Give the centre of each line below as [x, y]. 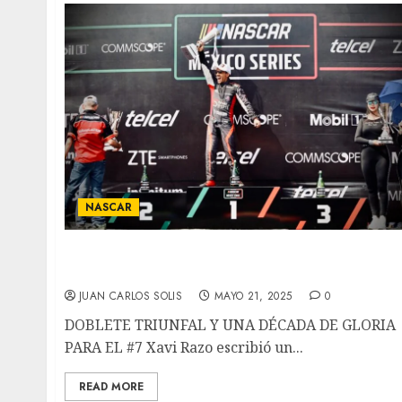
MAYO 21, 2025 [253, 297]
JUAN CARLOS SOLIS [131, 297]
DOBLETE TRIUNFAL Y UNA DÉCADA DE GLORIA [230, 325]
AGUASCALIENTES [134, 273]
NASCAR [109, 208]
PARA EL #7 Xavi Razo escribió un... [184, 348]
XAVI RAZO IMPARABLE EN [164, 253]
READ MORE [111, 387]
